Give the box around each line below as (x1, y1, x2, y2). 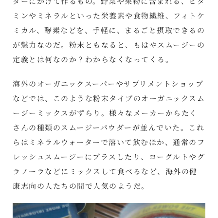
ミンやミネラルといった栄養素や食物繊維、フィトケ (13, 10, 205, 20)
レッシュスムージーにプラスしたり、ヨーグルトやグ (13, 151, 205, 162)
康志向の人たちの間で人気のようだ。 (13, 181, 149, 191)
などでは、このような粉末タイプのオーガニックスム (13, 93, 205, 103)
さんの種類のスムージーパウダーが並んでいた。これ (13, 122, 205, 132)
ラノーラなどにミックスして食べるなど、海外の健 (13, 166, 198, 176)
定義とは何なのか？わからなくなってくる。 (13, 54, 174, 64)
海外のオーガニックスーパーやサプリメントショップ (13, 78, 204, 89)
